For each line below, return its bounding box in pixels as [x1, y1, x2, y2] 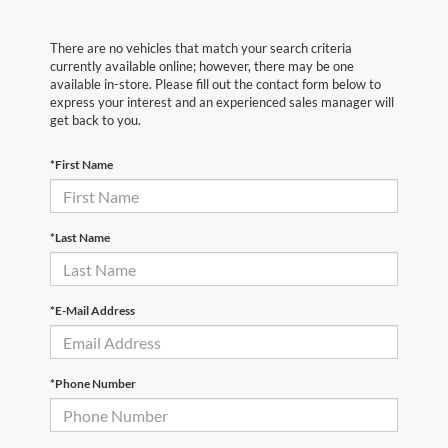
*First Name [50, 157, 113, 172]
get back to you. [50, 112, 141, 128]
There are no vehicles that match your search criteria [50, 40, 352, 56]
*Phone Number [50, 376, 136, 391]
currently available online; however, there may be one [50, 58, 354, 74]
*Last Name [50, 230, 110, 245]
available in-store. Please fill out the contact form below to [50, 76, 381, 92]
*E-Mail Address [50, 303, 135, 318]
